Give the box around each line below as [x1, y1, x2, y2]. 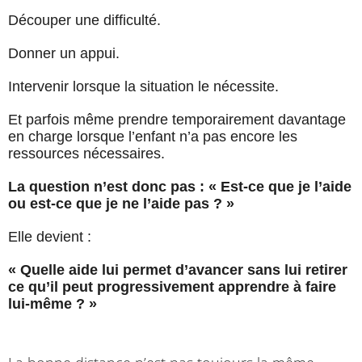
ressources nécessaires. [8, 145, 165, 162]
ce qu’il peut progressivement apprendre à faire [8, 279, 336, 296]
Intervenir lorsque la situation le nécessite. [8, 78, 279, 95]
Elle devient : [8, 229, 91, 246]
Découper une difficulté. [8, 12, 161, 29]
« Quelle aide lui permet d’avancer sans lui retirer [8, 262, 347, 279]
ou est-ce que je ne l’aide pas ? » [8, 196, 234, 213]
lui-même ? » [8, 296, 97, 313]
